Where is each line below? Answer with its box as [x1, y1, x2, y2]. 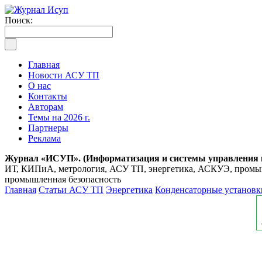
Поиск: [5, 15, 33, 25]
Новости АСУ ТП [28, 70, 99, 80]
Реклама [28, 133, 61, 143]
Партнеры [28, 123, 68, 133]
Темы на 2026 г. [28, 112, 90, 122]
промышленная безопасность [5, 174, 121, 184]
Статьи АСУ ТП [39, 185, 104, 195]
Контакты [28, 91, 67, 101]
